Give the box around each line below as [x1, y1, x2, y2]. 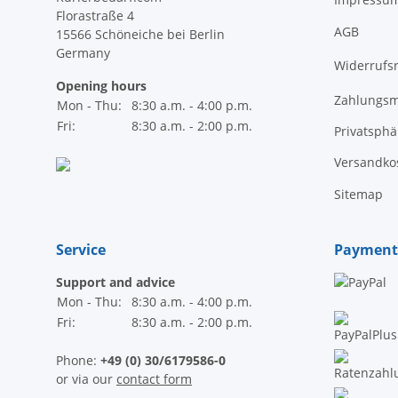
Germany [56, 44, 110, 61]
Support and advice [56, 274, 175, 291]
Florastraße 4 [56, 7, 134, 24]
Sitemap [333, 185, 383, 203]
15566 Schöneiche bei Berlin [56, 26, 225, 43]
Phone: [56, 352, 100, 369]
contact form [116, 370, 192, 387]
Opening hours [56, 77, 147, 94]
